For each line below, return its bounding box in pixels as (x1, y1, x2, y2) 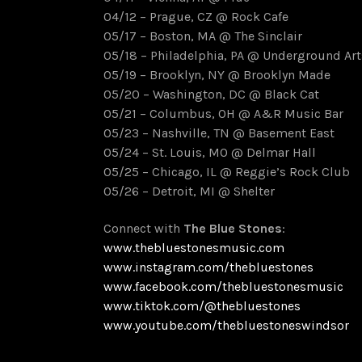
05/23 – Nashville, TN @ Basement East (103, 125, 335, 141)
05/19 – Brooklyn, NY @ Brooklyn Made (103, 67, 330, 83)
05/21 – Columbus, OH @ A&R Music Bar (103, 106, 343, 122)
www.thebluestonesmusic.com (103, 240, 284, 256)
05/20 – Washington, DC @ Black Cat (103, 86, 319, 103)
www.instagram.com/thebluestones (103, 259, 314, 276)
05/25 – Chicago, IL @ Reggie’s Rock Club (103, 164, 350, 180)
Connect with (103, 221, 183, 237)
